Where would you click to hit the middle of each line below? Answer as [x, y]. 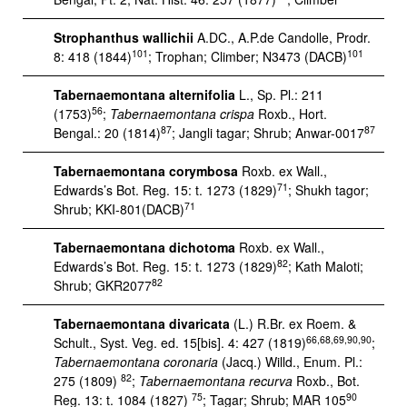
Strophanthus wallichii [124, 37]
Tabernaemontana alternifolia [144, 94]
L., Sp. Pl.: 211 [279, 94]
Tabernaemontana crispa [182, 114]
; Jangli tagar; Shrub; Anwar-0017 [268, 133]
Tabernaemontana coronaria [136, 362]
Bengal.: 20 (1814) [107, 133]
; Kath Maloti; [326, 266]
